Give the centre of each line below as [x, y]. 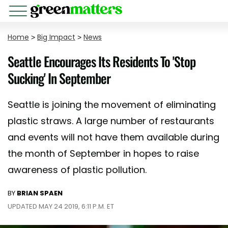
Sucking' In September [59, 78]
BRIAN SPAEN [40, 193]
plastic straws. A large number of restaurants [111, 121]
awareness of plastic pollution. [77, 170]
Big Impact [56, 37]
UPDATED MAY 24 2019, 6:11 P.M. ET [61, 206]
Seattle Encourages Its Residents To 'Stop [102, 61]
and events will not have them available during [113, 137]
